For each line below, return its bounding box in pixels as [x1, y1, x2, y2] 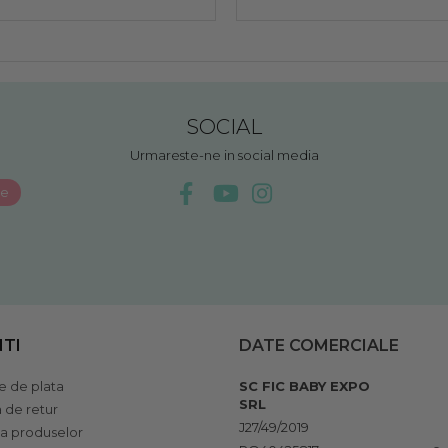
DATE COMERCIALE [239, 336, 399, 356]
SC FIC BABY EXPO [239, 378, 370, 395]
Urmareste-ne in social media [129, 147, 319, 164]
